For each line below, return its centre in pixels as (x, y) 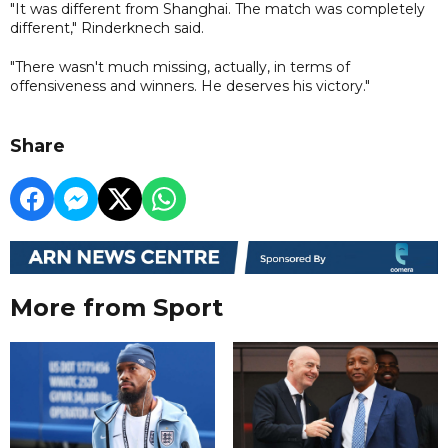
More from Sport (116, 308)
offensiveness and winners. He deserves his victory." (190, 85)
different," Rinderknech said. (107, 27)
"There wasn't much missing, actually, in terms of (180, 66)
